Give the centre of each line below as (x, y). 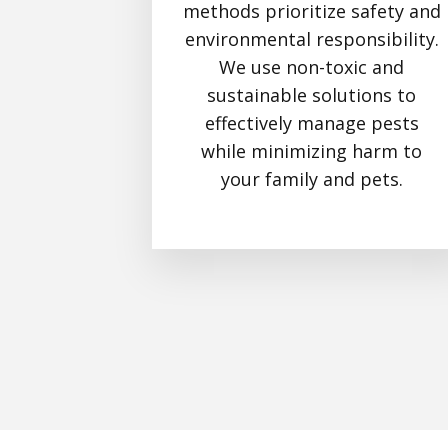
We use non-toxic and (312, 66)
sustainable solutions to (312, 94)
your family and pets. (311, 178)
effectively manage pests (311, 122)
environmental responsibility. (311, 38)
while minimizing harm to (312, 150)
